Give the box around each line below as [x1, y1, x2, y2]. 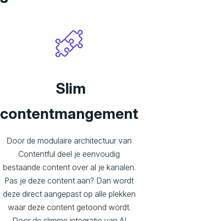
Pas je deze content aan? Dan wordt [4, 176, 134, 186]
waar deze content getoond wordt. [7, 202, 131, 213]
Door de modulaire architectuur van [6, 136, 132, 146]
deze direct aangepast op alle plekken [2, 189, 136, 199]
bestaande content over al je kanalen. [2, 162, 136, 173]
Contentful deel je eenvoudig [18, 149, 120, 159]
